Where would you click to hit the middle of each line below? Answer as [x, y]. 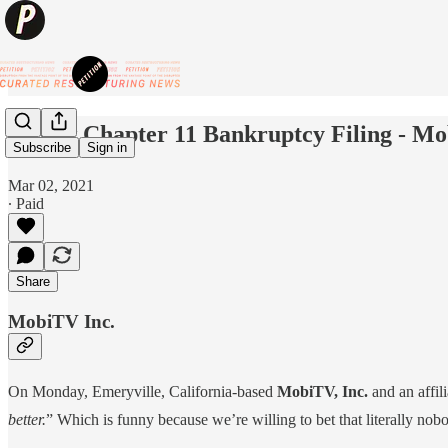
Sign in [107, 148]
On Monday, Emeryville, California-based [142, 392]
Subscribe [42, 148]
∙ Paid [26, 203]
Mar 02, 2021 [51, 185]
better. [27, 420]
